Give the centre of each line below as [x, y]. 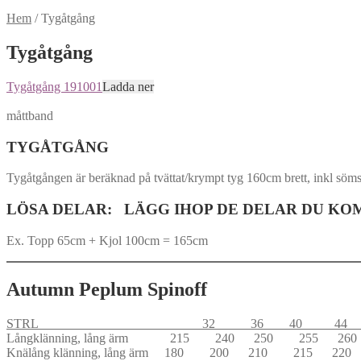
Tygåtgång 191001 [54, 86]
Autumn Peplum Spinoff [107, 289]
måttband [30, 115]
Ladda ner [128, 86]
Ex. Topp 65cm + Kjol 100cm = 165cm [107, 240]
